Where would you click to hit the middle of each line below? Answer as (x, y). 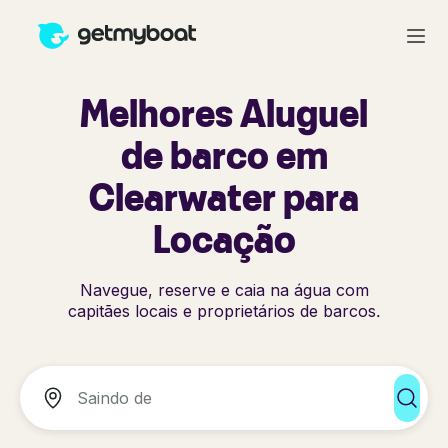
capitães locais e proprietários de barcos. (224, 311)
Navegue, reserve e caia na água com (224, 290)
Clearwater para (224, 196)
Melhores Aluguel (224, 112)
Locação (224, 238)
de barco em (224, 154)
